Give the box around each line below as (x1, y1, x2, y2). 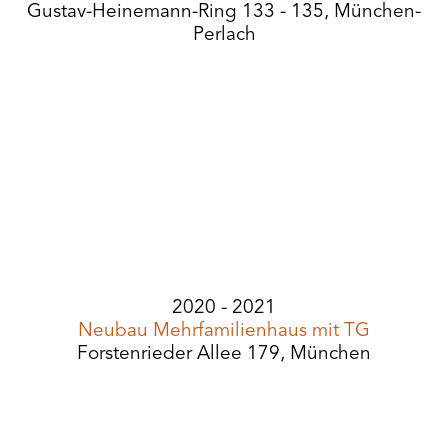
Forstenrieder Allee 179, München (77, 345, 371, 364)
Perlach (192, 26, 256, 45)
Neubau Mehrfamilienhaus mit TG (78, 322, 370, 341)
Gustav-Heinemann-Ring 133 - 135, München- (27, 3, 421, 22)
